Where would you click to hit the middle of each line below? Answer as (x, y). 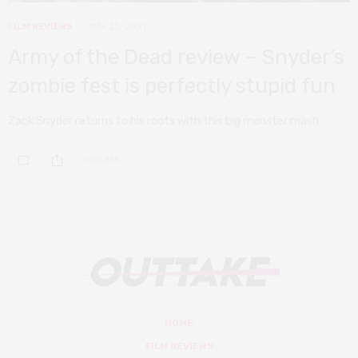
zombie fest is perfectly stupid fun (172, 86)
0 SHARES (100, 160)
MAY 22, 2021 (117, 26)
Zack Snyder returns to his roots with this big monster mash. (165, 121)
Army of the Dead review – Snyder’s (176, 57)
